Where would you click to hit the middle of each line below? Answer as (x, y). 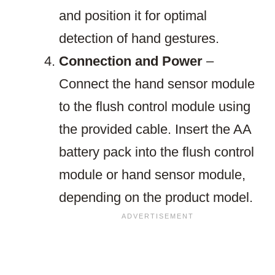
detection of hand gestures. (139, 39)
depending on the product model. (156, 198)
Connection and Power (131, 61)
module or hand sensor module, (152, 175)
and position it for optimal (133, 16)
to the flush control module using (155, 107)
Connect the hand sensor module (157, 84)
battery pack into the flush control (157, 152)
